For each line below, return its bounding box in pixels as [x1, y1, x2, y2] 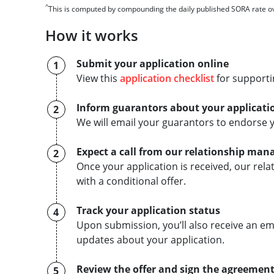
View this [76, 72, 120, 85]
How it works [45, 25, 138, 45]
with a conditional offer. [76, 174, 188, 188]
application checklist [119, 72, 214, 85]
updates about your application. [76, 233, 224, 246]
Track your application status [76, 204, 220, 217]
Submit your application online [76, 57, 229, 70]
